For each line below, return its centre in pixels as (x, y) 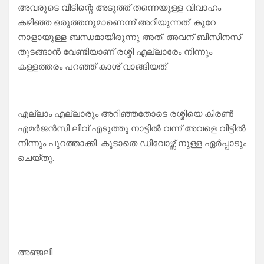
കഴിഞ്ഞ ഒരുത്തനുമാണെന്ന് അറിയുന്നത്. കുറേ (117, 23)
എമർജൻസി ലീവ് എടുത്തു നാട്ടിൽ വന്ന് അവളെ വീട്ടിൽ (132, 129)
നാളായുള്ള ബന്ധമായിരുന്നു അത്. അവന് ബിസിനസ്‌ (129, 37)
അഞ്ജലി (35, 253)
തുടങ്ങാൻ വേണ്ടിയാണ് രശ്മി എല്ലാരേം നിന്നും (115, 52)
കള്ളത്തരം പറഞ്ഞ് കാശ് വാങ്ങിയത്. (93, 67)
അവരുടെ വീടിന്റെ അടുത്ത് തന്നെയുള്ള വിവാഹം (119, 8)
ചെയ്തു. (36, 158)
